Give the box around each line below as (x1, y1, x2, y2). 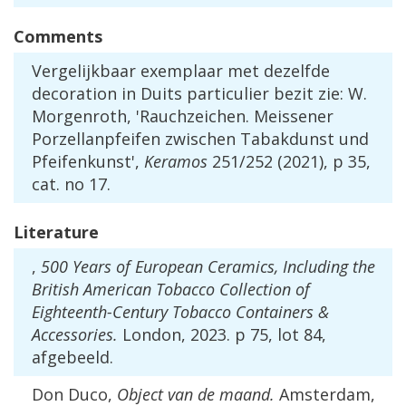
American (83, 278, 151, 301)
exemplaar (140, 60, 223, 82)
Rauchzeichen (140, 105, 246, 128)
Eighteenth (32, 301, 107, 324)
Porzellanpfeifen (32, 128, 160, 150)
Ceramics (208, 256, 275, 278)
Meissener (254, 105, 333, 128)
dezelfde (264, 60, 330, 82)
